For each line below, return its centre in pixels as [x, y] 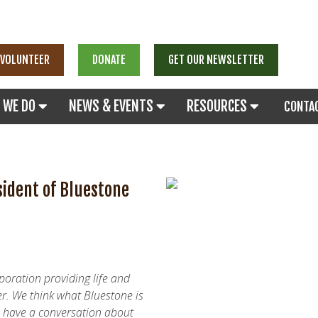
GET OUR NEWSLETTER [216, 60]
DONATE [109, 60]
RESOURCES [218, 106]
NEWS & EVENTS [113, 106]
